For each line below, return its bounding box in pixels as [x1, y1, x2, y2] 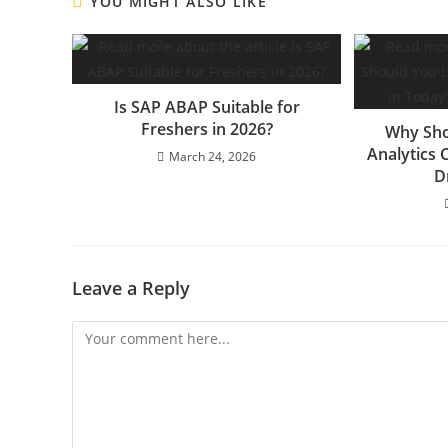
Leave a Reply [72, 275, 190, 300]
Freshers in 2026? [140, 117, 273, 140]
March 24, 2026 [169, 147, 257, 165]
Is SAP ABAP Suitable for [113, 95, 300, 118]
